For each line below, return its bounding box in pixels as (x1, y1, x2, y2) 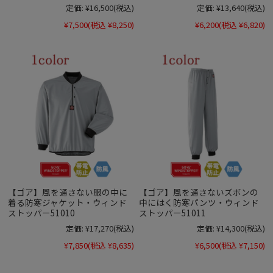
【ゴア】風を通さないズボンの (139, 185, 259, 198)
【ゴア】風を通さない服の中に (8, 185, 128, 198)
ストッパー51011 (139, 206, 207, 219)
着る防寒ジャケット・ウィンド (8, 196, 127, 208)
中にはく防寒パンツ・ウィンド (139, 196, 260, 208)
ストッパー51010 (8, 206, 76, 219)
